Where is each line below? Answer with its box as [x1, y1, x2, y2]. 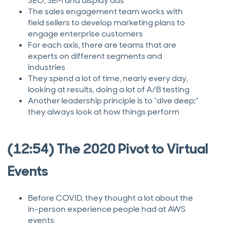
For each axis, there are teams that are [28, 40, 176, 51]
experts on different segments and [28, 51, 162, 62]
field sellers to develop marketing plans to [28, 17, 185, 28]
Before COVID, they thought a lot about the [28, 193, 193, 204]
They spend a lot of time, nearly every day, [28, 73, 188, 84]
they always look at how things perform [28, 106, 179, 118]
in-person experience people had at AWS [28, 204, 185, 215]
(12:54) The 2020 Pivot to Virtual [8, 139, 208, 159]
